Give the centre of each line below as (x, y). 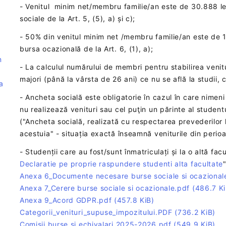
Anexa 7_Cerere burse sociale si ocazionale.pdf (106, 188)
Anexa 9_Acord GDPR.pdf (67, 200)
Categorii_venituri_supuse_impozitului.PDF (97, 212)
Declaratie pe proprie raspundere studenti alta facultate (121, 164)
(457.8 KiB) (134, 200)
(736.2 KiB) (195, 212)
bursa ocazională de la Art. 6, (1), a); (86, 49)
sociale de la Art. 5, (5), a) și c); (77, 19)
